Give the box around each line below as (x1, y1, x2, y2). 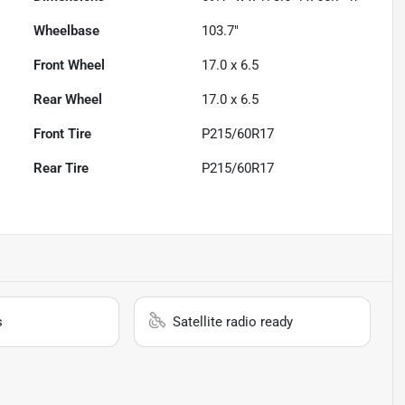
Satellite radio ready (173, 314, 294, 331)
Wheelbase (33, 23, 100, 40)
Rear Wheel (33, 91, 103, 108)
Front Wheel (33, 57, 106, 74)
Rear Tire (33, 160, 89, 177)
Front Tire (33, 126, 92, 143)
